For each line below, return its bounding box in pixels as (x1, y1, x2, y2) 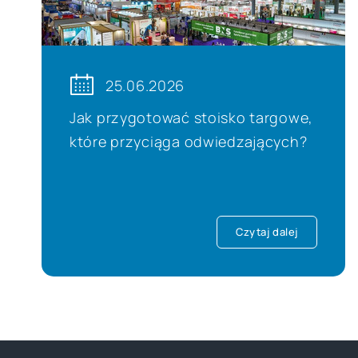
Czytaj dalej (236, 225, 298, 239)
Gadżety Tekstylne (42, 277, 153, 295)
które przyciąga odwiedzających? (70, 132, 308, 151)
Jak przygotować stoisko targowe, (70, 108, 314, 127)
